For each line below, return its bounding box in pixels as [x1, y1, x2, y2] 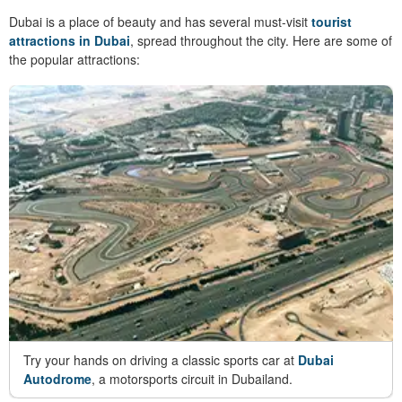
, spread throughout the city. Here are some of [130, 31, 392, 49]
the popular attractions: [9, 49, 140, 68]
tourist [311, 12, 352, 31]
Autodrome [23, 370, 92, 389]
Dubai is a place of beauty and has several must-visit [9, 12, 311, 31]
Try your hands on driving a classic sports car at [23, 351, 298, 370]
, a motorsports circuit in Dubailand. [92, 370, 293, 389]
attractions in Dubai [9, 31, 130, 49]
